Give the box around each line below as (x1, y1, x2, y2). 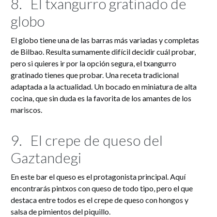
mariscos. (11, 105, 43, 115)
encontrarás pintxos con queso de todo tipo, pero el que (11, 184, 193, 193)
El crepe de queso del (31, 131, 163, 149)
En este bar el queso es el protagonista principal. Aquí (11, 172, 186, 182)
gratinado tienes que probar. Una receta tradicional (11, 70, 179, 80)
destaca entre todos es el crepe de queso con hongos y (11, 195, 189, 205)
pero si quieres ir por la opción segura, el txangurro (11, 59, 177, 68)
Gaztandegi (11, 149, 82, 167)
